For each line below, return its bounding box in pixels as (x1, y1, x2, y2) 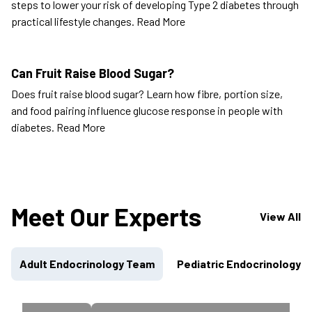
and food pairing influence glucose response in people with (11, 104, 283, 118)
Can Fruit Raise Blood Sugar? (11, 65, 174, 81)
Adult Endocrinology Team (19, 257, 155, 271)
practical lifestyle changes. (11, 15, 136, 29)
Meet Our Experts (11, 201, 201, 232)
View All (260, 210, 301, 224)
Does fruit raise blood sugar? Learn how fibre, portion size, (11, 87, 283, 101)
